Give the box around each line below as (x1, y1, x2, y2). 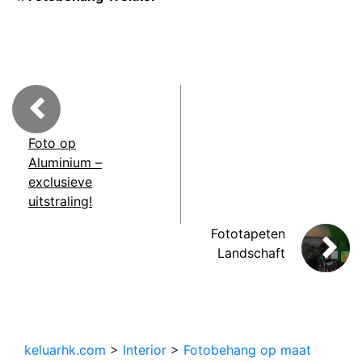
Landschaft (217, 244, 285, 261)
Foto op (28, 134, 76, 151)
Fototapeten (211, 225, 285, 242)
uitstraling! (28, 192, 92, 209)
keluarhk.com (24, 341, 106, 358)
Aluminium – (28, 154, 102, 170)
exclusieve (28, 173, 92, 190)
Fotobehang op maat (183, 341, 311, 358)
